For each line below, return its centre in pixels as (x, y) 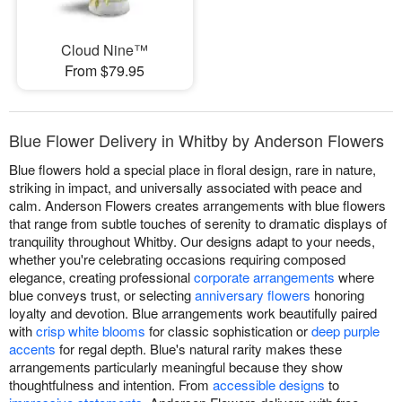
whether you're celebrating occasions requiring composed (177, 258)
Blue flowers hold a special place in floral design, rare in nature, (192, 169)
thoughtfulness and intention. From (111, 384)
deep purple (345, 330)
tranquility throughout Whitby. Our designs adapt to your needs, (192, 240)
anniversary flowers (253, 294)
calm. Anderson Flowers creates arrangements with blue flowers (197, 205)
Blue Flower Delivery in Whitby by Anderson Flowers (197, 140)
